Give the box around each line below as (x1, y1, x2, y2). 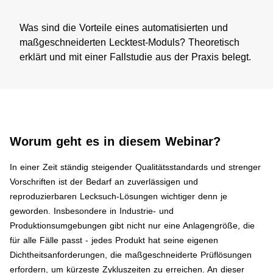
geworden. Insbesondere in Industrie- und (10, 206, 174, 216)
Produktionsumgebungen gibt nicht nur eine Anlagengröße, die (10, 221, 255, 230)
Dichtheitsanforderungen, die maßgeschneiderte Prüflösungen (10, 250, 252, 260)
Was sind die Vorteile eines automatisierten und (19, 23, 228, 33)
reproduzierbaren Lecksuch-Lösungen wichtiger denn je (10, 191, 227, 201)
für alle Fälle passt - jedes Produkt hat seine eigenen (10, 235, 218, 245)
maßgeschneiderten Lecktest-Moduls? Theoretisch (19, 37, 239, 48)
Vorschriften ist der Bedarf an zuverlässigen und (10, 177, 198, 186)
